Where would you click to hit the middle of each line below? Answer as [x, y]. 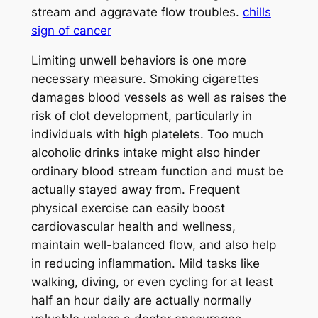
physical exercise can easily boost [128, 208]
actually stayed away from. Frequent [135, 190]
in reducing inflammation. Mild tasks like [145, 264]
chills [257, 12]
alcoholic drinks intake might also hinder [145, 153]
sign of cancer [71, 30]
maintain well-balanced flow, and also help [153, 245]
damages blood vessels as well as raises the [159, 98]
